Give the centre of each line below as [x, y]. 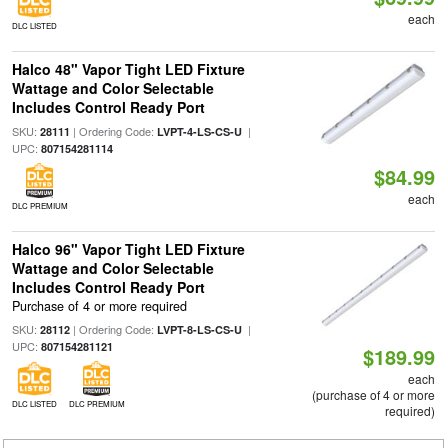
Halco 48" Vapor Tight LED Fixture [128, 69]
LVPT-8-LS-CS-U [199, 330]
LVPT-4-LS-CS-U [199, 131]
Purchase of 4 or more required [99, 306]
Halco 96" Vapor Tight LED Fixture [128, 249]
